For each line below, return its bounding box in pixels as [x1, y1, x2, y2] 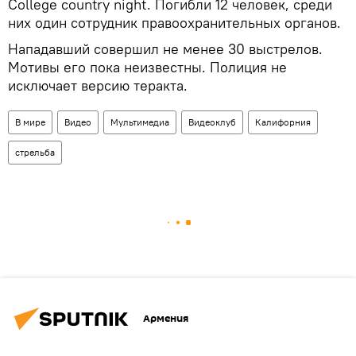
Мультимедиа [110, 115, 169, 128]
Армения [143, 311, 188, 327]
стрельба [15, 145, 55, 158]
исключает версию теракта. [8, 75, 188, 95]
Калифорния [255, 115, 311, 128]
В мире [15, 115, 45, 128]
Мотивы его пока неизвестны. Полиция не [8, 57, 287, 76]
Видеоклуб [188, 115, 236, 128]
